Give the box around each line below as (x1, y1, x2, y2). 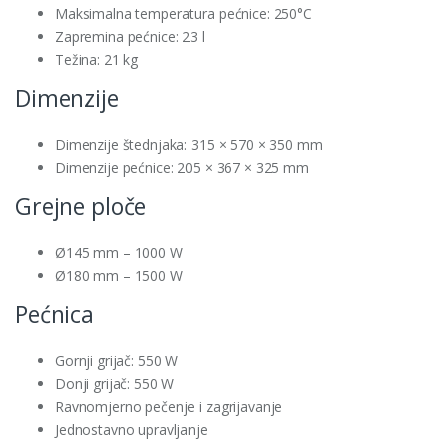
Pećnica (15, 297, 95, 330)
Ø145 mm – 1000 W (55, 242, 183, 262)
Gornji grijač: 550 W (55, 350, 179, 370)
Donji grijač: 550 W (55, 373, 175, 393)
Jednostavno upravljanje (55, 419, 208, 439)
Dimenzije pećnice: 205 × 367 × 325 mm (55, 157, 309, 177)
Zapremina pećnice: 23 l (55, 26, 205, 46)
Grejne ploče (15, 189, 147, 222)
